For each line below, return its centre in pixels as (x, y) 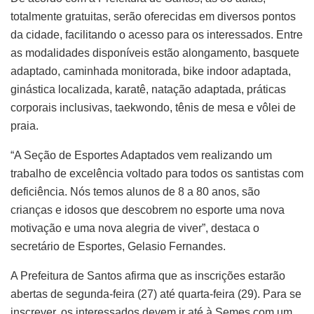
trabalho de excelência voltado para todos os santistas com (157, 173)
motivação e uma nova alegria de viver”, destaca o (135, 228)
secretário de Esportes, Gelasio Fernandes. (118, 246)
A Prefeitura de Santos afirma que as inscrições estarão (148, 275)
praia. (25, 125)
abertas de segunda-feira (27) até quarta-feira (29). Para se (156, 294)
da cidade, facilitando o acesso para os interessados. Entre (157, 34)
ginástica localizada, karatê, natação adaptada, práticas (148, 89)
